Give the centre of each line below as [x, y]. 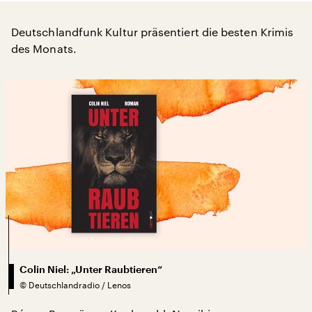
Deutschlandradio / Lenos [80, 284]
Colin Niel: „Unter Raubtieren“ [91, 269]
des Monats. [44, 48]
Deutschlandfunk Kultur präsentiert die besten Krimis [153, 32]
